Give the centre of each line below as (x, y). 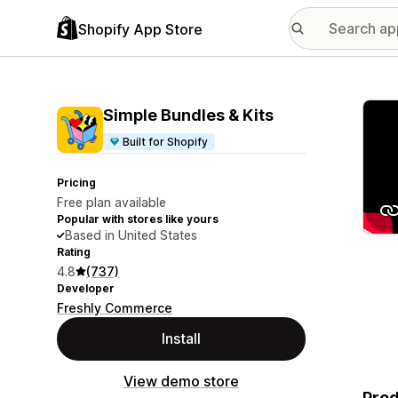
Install (181, 338)
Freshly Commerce (115, 308)
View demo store (181, 381)
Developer (86, 288)
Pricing (76, 183)
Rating (74, 252)
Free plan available (111, 202)
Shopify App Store (140, 29)
